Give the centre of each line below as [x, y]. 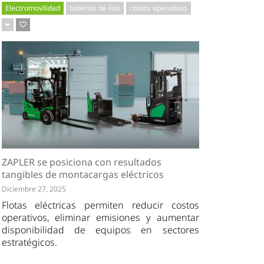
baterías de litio [95, 8]
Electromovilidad [32, 8]
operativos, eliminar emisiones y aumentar [100, 217]
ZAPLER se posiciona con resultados [81, 162]
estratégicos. [29, 242]
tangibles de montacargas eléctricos [82, 174]
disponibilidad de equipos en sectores [100, 230]
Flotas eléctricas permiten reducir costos [100, 205]
